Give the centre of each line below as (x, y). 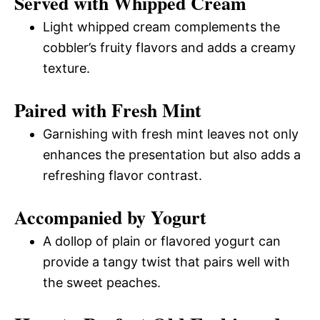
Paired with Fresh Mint (108, 110)
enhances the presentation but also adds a (172, 154)
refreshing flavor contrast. (122, 175)
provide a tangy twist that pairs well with (166, 261)
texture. (66, 68)
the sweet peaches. (102, 282)
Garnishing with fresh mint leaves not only (171, 134)
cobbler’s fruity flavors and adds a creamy (169, 47)
